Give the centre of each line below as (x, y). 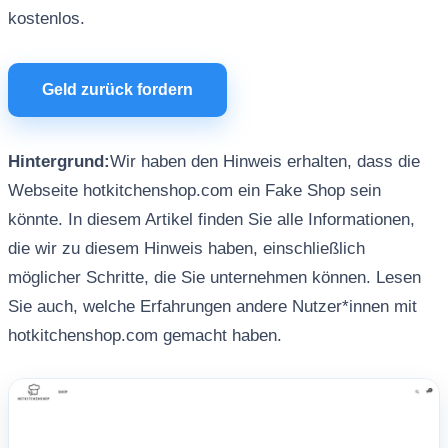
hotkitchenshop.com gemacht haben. (144, 335)
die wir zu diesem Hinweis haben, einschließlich (186, 248)
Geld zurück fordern (117, 89)
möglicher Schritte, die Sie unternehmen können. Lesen (214, 277)
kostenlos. (46, 18)
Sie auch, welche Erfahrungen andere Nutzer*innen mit (212, 306)
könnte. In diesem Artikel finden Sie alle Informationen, (211, 219)
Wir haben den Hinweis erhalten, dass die (264, 161)
